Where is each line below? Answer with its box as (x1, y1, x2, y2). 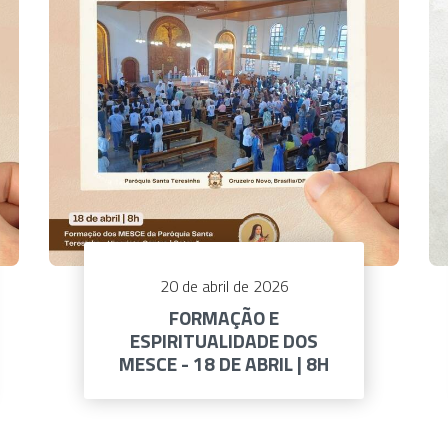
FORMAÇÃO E (169, 303, 279, 333)
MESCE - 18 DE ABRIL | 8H (119, 349, 329, 379)
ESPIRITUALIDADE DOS (130, 326, 318, 356)
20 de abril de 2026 (159, 274, 289, 299)
